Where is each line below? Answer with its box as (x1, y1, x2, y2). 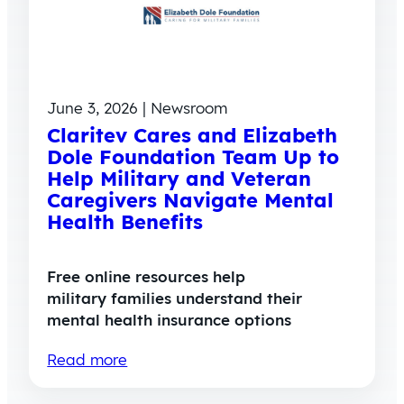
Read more (47, 350, 128, 370)
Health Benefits (47, 209, 204, 235)
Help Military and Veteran (47, 166, 312, 192)
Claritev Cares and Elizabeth (47, 123, 338, 149)
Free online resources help (47, 267, 246, 287)
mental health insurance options (47, 310, 292, 330)
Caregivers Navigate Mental (47, 188, 335, 214)
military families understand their (47, 289, 303, 308)
